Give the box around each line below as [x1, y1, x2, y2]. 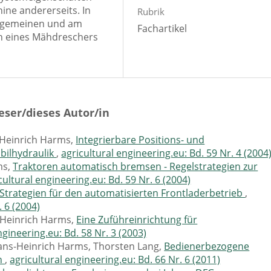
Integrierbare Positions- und [76, 132, 205, 146]
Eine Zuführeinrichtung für [76, 212, 198, 226]
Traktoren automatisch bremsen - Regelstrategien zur [13, 159, 258, 173]
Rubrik [137, 5, 165, 18]
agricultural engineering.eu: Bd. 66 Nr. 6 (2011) [10, 252, 221, 266]
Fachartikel [137, 21, 187, 35]
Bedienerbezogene [164, 239, 250, 253]
